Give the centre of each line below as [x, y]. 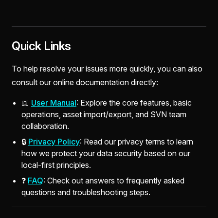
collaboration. [45, 126]
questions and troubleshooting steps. [86, 192]
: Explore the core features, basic [134, 103]
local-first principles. [56, 165]
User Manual [54, 103]
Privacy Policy [54, 142]
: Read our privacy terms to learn [136, 142]
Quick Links [41, 46]
